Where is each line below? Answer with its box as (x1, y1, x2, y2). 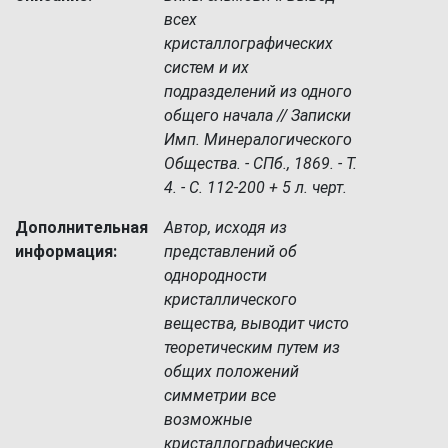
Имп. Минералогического (164, 130, 353, 149)
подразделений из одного (164, 82, 353, 101)
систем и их (164, 58, 250, 77)
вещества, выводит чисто (164, 314, 350, 333)
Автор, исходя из (164, 218, 288, 237)
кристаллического (164, 290, 298, 309)
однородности (164, 266, 268, 285)
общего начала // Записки (164, 106, 352, 125)
